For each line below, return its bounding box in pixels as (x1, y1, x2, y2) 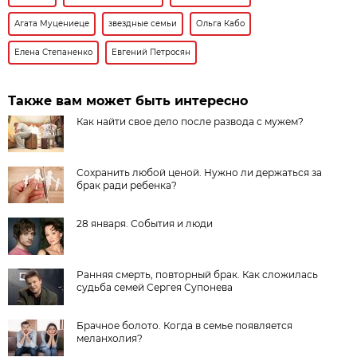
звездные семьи (108, 18, 178, 29)
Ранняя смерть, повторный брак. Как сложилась (76, 268, 319, 280)
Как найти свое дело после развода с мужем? (76, 115, 304, 127)
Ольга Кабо (196, 18, 245, 29)
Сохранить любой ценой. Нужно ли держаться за (76, 166, 323, 178)
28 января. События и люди (76, 217, 214, 229)
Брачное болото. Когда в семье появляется (76, 319, 293, 331)
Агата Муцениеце (14, 18, 90, 29)
